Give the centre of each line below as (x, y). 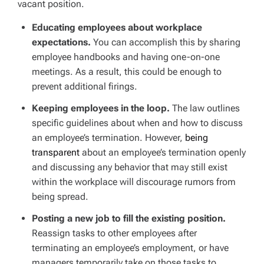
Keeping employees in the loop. (101, 108)
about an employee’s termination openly (164, 152)
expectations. (62, 42)
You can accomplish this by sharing (167, 42)
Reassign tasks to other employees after (114, 233)
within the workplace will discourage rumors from (134, 181)
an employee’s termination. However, (108, 137)
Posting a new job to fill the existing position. (129, 218)
